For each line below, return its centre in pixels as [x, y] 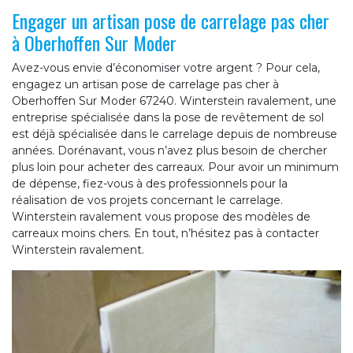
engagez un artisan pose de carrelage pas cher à [145, 84]
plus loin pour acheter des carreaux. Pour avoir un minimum [175, 167]
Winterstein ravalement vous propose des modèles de [161, 216]
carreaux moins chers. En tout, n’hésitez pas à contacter [165, 233]
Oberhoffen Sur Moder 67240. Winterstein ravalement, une [174, 100]
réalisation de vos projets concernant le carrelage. [147, 200]
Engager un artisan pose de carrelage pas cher [171, 20]
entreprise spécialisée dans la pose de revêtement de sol [168, 117]
